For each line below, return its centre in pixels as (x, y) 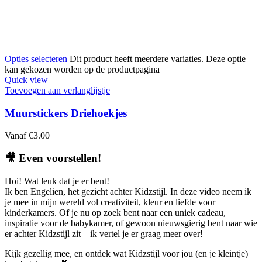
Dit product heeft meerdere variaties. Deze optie (158, 58)
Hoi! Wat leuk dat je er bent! (57, 181)
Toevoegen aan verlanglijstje (57, 90)
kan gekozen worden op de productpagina (82, 69)
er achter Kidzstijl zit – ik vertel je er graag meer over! (104, 233)
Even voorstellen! (60, 158)
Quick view (26, 80)
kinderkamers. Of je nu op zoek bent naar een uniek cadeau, (115, 212)
